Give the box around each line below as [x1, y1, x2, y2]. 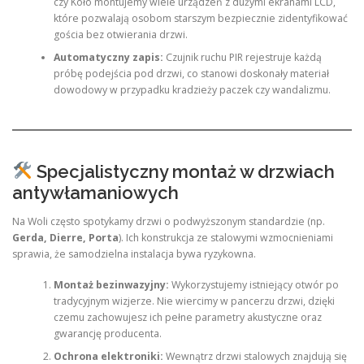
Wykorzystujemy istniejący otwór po [168, 278, 339, 292]
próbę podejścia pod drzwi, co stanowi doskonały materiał [53, 67, 329, 81]
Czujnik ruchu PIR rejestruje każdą [162, 50, 322, 65]
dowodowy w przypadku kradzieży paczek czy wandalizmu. [53, 83, 331, 97]
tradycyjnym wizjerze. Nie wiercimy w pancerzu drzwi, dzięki [53, 294, 335, 309]
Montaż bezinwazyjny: [53, 278, 169, 292]
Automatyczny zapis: [53, 50, 163, 65]
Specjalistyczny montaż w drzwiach [32, 160, 335, 182]
